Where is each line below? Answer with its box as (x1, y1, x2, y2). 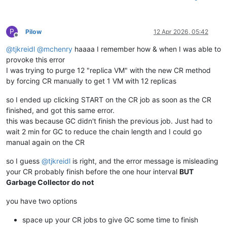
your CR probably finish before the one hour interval (6, 167, 179, 176)
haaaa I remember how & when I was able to (72, 45, 221, 54)
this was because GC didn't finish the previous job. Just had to (6, 117, 212, 126)
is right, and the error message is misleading (70, 157, 218, 166)
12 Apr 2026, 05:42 (154, 28, 208, 36)
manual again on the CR (6, 138, 85, 147)
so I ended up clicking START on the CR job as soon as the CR (6, 95, 211, 104)
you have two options (6, 197, 77, 206)
